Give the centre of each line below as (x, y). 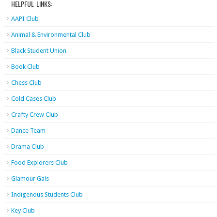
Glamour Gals (30, 178)
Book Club (25, 67)
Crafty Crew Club (35, 115)
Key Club (23, 210)
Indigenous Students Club (47, 194)
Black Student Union (39, 51)
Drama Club (28, 147)
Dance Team (28, 131)
